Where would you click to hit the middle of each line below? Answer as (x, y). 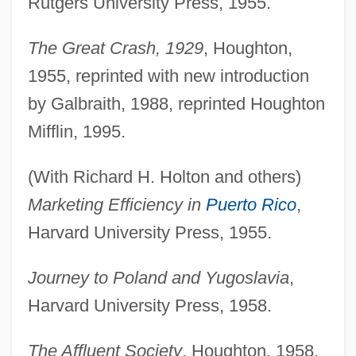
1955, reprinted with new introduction (168, 75)
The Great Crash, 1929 (115, 48)
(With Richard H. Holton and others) (164, 176)
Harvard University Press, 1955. (149, 232)
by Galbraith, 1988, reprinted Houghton (176, 103)
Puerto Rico (251, 204)
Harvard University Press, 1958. (149, 305)
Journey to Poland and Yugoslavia (158, 277)
